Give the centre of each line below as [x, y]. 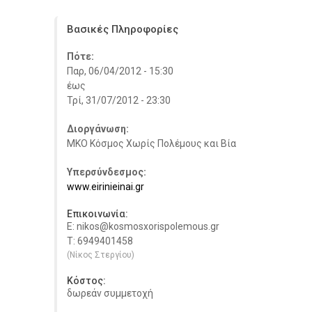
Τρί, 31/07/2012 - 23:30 [119, 100]
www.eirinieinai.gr [106, 186]
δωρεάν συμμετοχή [110, 293]
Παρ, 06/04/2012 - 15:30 [120, 71]
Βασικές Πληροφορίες [123, 29]
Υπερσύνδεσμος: [108, 172]
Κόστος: [86, 280]
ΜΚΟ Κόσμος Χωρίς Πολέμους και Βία [151, 143]
